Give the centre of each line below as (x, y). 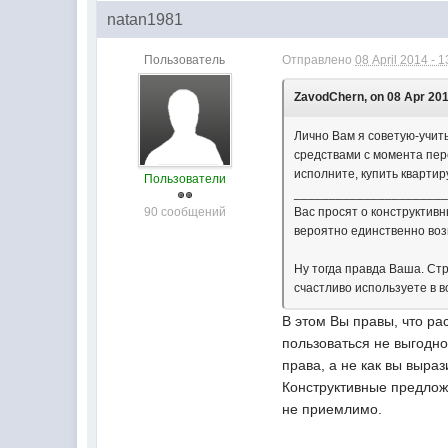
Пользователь (185, 60)
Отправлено (319, 60)
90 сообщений (184, 212)
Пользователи (184, 179)
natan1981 (145, 19)
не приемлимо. (332, 409)
